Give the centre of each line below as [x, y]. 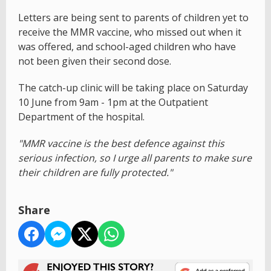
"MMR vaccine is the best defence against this [121, 143]
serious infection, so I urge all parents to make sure [135, 158]
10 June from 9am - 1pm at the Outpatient [113, 102]
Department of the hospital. [81, 116]
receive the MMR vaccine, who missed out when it [130, 32]
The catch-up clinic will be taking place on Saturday [133, 87]
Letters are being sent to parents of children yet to [133, 17]
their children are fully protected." [95, 172]
